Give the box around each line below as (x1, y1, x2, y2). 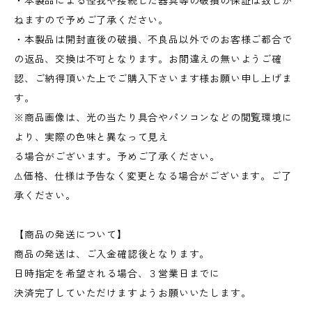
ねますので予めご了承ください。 (14, 14, 169, 26)
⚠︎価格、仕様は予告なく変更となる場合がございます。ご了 (14, 170, 292, 182)
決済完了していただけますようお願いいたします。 (14, 287, 251, 299)
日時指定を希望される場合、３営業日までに (14, 267, 221, 280)
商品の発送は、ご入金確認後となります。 (14, 248, 210, 260)
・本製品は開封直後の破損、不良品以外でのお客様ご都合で (14, 33, 292, 46)
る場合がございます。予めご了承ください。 (14, 150, 220, 163)
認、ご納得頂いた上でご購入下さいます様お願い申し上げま (14, 72, 292, 85)
